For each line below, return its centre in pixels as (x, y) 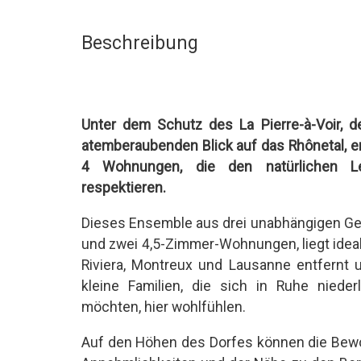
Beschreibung (139, 43)
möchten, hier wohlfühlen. (163, 307)
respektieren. (123, 188)
